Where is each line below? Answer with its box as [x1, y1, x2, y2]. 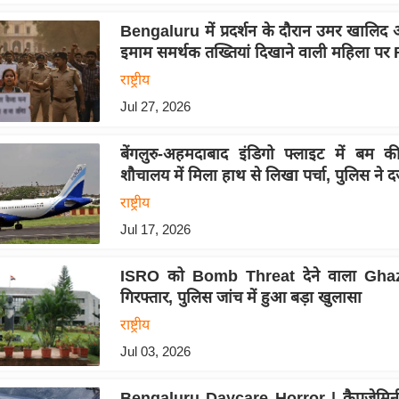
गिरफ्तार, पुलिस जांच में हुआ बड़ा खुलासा [119, 289, 362, 307]
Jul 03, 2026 [119, 344, 191, 360]
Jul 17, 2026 [119, 221, 191, 237]
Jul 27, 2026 [119, 99, 191, 115]
